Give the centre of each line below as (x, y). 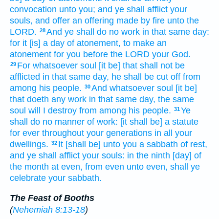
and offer (53, 21)
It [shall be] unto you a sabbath (118, 144)
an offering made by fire (119, 21)
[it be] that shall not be (142, 66)
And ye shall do (77, 32)
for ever (25, 133)
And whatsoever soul (132, 88)
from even (105, 167)
